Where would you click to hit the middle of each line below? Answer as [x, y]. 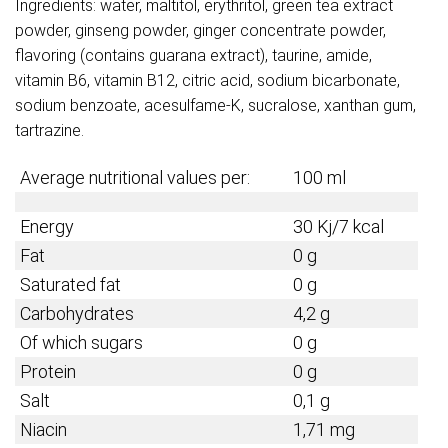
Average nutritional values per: [135, 178]
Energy [47, 227]
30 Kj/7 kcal [340, 227]
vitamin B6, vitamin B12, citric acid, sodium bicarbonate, [207, 81]
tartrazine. [49, 131]
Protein [48, 372]
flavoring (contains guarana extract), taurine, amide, [193, 56]
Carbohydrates [77, 314]
